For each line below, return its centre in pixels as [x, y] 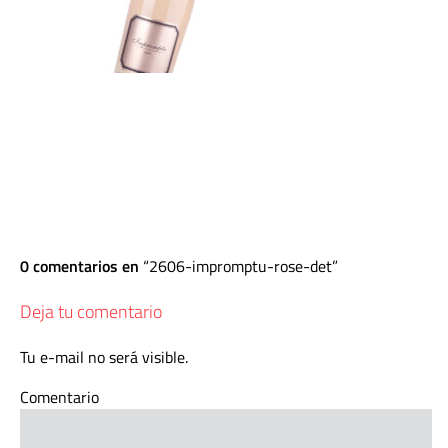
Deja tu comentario [91, 311]
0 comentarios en [81, 266]
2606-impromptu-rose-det [240, 266]
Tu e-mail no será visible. [104, 357]
